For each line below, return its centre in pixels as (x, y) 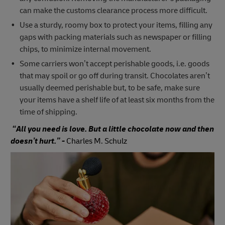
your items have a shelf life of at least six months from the (117, 100)
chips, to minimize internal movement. (85, 49)
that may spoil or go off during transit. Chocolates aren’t (115, 76)
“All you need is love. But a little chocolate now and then (113, 129)
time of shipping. (48, 112)
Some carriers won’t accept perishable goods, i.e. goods (114, 64)
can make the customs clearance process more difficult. (113, 10)
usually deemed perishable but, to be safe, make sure (109, 88)
